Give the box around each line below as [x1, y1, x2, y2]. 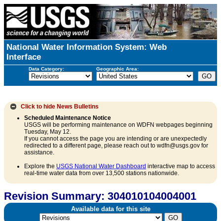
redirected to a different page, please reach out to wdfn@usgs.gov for [24, 142, 208, 149]
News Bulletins [57, 103, 99, 110]
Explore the [24, 163, 56, 170]
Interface [6, 52, 41, 62]
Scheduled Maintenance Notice [24, 114, 111, 122]
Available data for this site [67, 205, 154, 213]
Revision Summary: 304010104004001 [4, 190, 196, 203]
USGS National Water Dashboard [56, 163, 146, 170]
